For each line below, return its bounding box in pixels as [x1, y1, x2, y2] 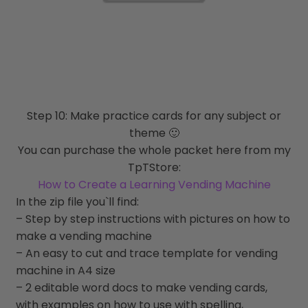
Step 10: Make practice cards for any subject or [27, 107, 281, 124]
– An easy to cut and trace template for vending [15, 245, 278, 261]
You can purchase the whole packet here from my [17, 142, 291, 158]
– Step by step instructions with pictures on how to [15, 210, 290, 227]
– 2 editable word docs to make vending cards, [15, 279, 267, 296]
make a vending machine [15, 228, 152, 244]
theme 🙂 [129, 124, 179, 141]
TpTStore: [127, 159, 181, 175]
